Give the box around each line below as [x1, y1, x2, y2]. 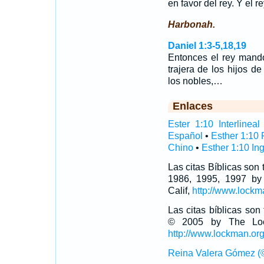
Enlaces [172, 100, 213, 112]
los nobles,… [167, 76, 223, 86]
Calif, [167, 186, 192, 196]
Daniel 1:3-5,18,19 [167, 41, 246, 51]
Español [167, 131, 203, 141]
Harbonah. [167, 19, 215, 29]
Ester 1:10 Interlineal [167, 119, 260, 129]
